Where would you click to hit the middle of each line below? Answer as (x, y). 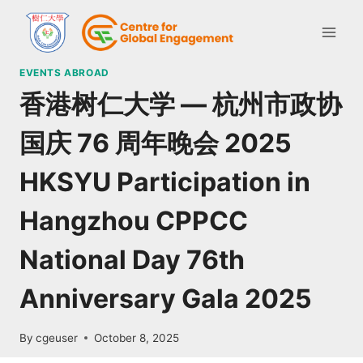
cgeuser (57, 337)
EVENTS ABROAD (64, 73)
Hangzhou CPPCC (134, 220)
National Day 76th (132, 259)
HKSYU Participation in (165, 181)
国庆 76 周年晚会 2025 (156, 143)
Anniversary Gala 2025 (166, 298)
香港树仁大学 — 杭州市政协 (181, 104)
